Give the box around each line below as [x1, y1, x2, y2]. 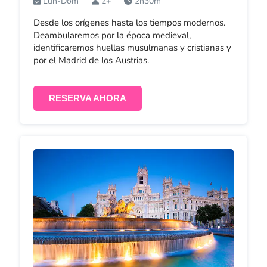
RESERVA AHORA [48, 93, 126, 104]
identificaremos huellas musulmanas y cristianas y [33, 41, 231, 54]
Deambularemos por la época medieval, [33, 29, 191, 41]
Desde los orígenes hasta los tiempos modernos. [33, 16, 225, 29]
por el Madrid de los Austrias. [33, 54, 149, 66]
